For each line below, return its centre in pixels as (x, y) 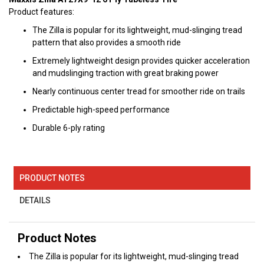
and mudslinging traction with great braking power (126, 73)
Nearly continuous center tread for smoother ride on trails (139, 92)
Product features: (42, 12)
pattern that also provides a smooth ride (107, 43)
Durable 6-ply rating (69, 128)
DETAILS (35, 200)
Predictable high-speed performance (101, 110)
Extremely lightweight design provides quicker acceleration (141, 61)
